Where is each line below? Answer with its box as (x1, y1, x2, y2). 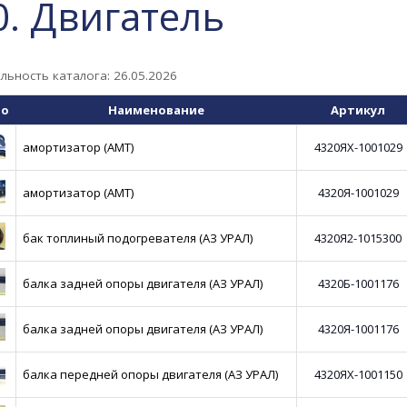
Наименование (107, 102, 204, 118)
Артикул (330, 102, 385, 118)
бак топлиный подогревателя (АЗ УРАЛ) (23, 230, 253, 246)
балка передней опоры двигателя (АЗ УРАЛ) (23, 366, 279, 382)
